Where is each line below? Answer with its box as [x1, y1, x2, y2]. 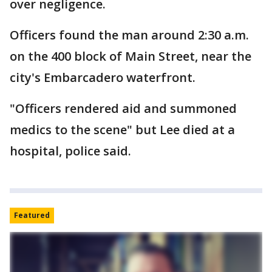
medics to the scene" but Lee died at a [10, 121, 235, 138]
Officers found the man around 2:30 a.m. [10, 27, 249, 43]
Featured [14, 210, 50, 220]
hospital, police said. [10, 143, 131, 159]
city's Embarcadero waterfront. [10, 69, 195, 86]
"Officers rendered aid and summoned [10, 100, 237, 117]
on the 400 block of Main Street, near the [10, 48, 251, 64]
